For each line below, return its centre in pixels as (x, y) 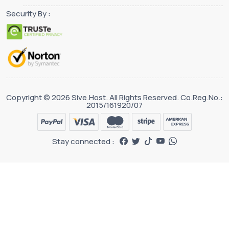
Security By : (28, 14)
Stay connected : (83, 141)
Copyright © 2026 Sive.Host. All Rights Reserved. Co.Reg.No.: (114, 98)
